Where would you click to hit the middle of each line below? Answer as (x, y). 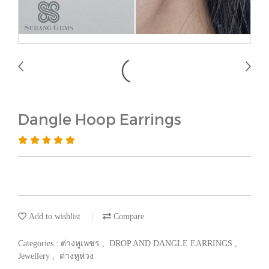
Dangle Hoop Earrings (100, 119)
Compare (128, 216)
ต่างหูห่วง (77, 256)
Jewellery (35, 256)
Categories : (39, 243)
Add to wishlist (53, 216)
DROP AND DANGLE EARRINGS (172, 243)
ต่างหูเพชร (81, 243)
